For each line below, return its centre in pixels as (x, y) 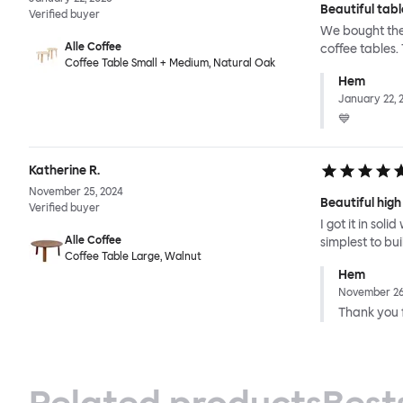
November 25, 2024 (76, 192)
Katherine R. (64, 171)
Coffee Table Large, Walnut (133, 257)
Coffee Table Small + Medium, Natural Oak (170, 63)
